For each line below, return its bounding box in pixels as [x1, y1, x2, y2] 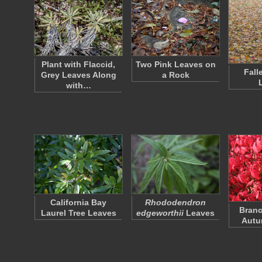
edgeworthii [136, 208, 184, 218]
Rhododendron [145, 198, 206, 207]
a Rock [161, 70, 189, 80]
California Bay [50, 198, 106, 207]
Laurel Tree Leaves [40, 208, 116, 218]
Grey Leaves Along [40, 70, 116, 80]
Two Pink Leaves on [135, 60, 216, 69]
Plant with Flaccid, [42, 60, 115, 69]
